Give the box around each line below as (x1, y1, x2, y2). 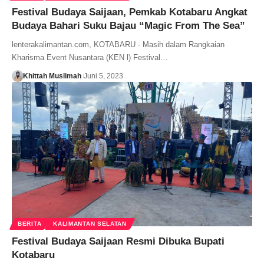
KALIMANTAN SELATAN (53, 220, 127, 227)
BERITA (18, 220, 42, 227)
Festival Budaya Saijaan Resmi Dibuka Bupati (12, 235, 225, 247)
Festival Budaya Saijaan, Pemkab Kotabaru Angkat (12, 6, 247, 18)
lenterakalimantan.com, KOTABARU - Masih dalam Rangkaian (12, 39, 225, 49)
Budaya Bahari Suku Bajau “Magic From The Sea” (12, 19, 245, 31)
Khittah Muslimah (22, 71, 81, 80)
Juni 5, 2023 (83, 71, 123, 80)
